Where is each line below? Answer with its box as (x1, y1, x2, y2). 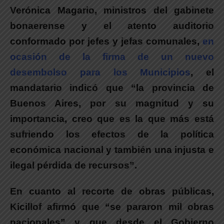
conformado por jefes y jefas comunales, (10, 35, 202, 46)
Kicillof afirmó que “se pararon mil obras (10, 201, 214, 212)
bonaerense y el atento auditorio (10, 20, 214, 31)
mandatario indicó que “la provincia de (10, 82, 214, 93)
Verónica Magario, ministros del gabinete (10, 4, 214, 15)
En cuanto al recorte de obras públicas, (10, 185, 214, 196)
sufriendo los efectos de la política (10, 128, 214, 139)
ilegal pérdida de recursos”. (10, 159, 137, 170)
